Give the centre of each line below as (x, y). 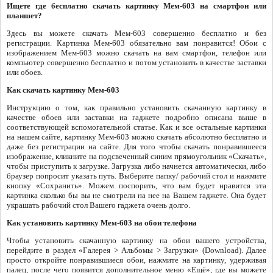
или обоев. (25, 73)
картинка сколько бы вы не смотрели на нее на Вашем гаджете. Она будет (136, 196)
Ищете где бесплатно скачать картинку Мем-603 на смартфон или (136, 6)
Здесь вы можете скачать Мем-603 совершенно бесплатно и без (136, 34)
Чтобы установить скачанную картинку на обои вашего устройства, (136, 241)
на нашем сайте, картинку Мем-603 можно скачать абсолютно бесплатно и (136, 137)
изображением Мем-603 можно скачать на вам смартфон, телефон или (136, 53)
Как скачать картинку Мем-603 (63, 90)
